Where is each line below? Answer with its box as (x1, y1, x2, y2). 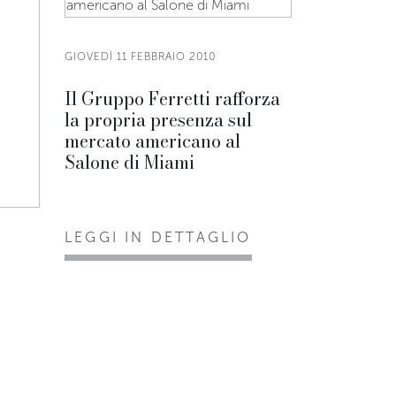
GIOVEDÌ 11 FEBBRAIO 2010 (65, 50, 216, 63)
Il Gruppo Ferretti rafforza (65, 85, 280, 112)
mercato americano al (65, 127, 240, 155)
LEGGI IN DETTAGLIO (65, 229, 252, 246)
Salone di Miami (65, 148, 194, 176)
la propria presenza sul (65, 106, 252, 133)
